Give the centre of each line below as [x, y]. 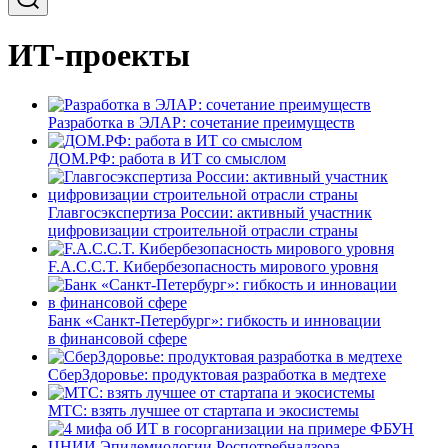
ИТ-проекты [99, 55]
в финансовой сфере [117, 338]
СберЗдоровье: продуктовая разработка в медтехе [217, 374]
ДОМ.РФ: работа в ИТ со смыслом [167, 158]
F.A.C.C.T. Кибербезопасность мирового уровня [213, 266]
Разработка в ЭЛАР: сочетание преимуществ [201, 122]
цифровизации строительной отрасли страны [203, 230]
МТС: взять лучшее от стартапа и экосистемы [203, 410]
